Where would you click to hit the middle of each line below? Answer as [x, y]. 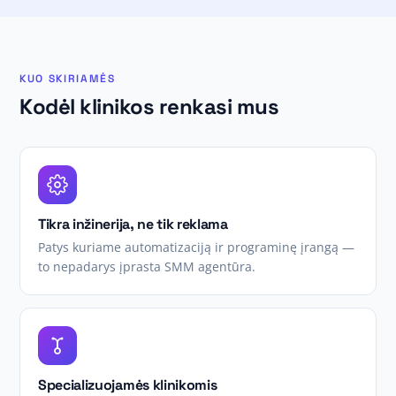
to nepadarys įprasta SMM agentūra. [147, 267]
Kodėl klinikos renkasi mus [149, 107]
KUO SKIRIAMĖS [68, 79]
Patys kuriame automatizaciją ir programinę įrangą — [196, 247]
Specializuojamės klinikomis [128, 385]
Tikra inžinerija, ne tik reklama [133, 224]
